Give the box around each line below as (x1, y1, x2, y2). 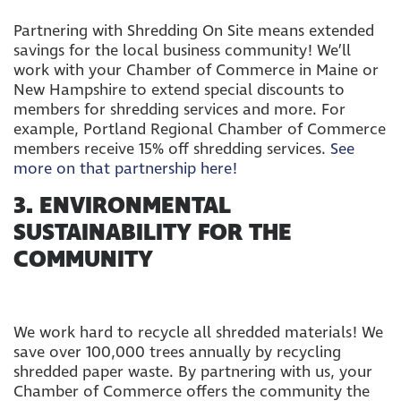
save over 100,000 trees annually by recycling (13, 341, 341, 363)
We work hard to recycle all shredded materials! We (13, 321, 383, 344)
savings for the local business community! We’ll (13, 39, 351, 62)
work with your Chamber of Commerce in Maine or (13, 59, 379, 81)
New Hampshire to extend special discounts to (13, 79, 345, 101)
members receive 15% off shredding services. (13, 138, 330, 160)
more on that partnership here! (13, 158, 237, 180)
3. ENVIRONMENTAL (13, 191, 231, 222)
